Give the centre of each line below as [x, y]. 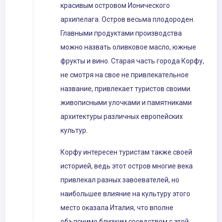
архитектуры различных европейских [122, 117]
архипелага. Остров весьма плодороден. [128, 20]
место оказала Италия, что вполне [117, 208]
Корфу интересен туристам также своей [126, 152]
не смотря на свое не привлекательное [125, 75]
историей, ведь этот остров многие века [127, 166]
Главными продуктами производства [121, 33]
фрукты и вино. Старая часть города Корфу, [132, 61]
